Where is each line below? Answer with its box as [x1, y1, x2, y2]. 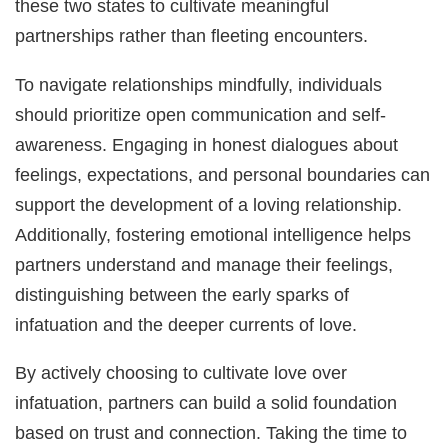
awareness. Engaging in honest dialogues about [15, 133, 399, 155]
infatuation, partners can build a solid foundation [15, 392, 398, 414]
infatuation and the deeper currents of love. [15, 313, 358, 335]
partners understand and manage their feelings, [15, 253, 394, 275]
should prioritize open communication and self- [15, 103, 387, 125]
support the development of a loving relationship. [15, 193, 403, 215]
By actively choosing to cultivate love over [15, 362, 348, 384]
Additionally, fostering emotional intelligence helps [15, 223, 412, 245]
